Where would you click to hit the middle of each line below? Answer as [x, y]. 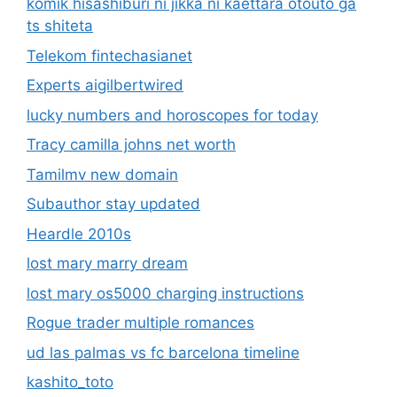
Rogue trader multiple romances [140, 323]
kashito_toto [70, 382]
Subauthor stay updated [113, 204]
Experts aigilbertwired [105, 86]
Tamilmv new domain [102, 174]
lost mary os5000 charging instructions [165, 293]
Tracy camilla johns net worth [131, 145]
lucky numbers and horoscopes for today [172, 115]
